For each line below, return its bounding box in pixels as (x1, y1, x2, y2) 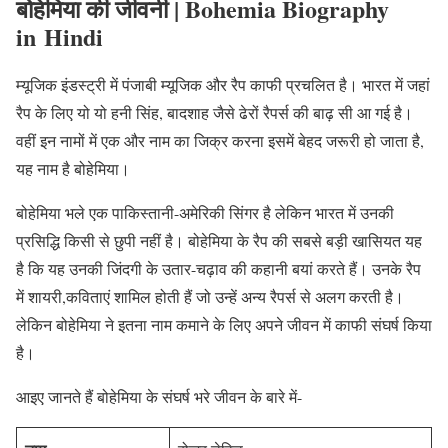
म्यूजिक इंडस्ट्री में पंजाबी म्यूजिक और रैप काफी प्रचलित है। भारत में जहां (16, 74, 430, 96)
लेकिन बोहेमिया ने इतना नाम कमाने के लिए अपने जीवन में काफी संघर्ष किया (16, 314, 432, 336)
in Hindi (16, 19, 103, 55)
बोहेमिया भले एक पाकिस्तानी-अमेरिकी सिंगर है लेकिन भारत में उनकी (16, 202, 394, 224)
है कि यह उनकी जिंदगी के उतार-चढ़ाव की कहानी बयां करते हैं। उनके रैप (16, 258, 421, 280)
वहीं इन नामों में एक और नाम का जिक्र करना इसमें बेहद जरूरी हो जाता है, (16, 130, 424, 152)
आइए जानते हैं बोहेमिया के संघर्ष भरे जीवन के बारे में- (16, 386, 302, 408)
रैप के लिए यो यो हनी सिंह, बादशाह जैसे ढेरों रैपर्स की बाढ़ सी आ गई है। (16, 102, 413, 124)
